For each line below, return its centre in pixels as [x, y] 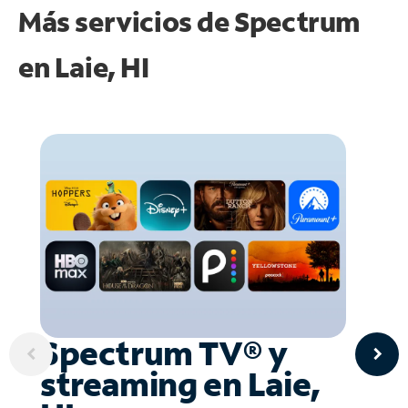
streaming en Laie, [180, 383]
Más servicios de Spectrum [189, 21]
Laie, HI [102, 66]
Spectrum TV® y [164, 352]
